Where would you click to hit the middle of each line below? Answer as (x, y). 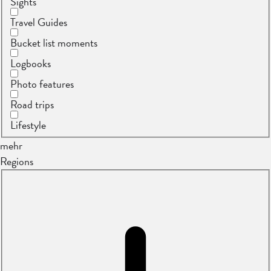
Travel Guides (39, 22)
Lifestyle (28, 125)
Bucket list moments (54, 43)
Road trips (32, 105)
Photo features (42, 84)
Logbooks (31, 64)
